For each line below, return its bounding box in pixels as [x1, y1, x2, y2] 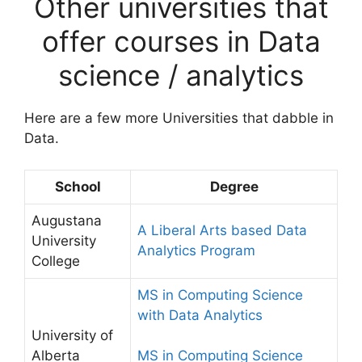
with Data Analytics [137, 306, 263, 323]
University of [32, 326, 113, 343]
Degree [209, 178, 259, 195]
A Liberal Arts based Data [137, 221, 307, 238]
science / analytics [58, 58, 304, 92]
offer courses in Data [41, 24, 321, 58]
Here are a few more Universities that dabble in [24, 110, 334, 126]
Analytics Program [137, 242, 255, 259]
